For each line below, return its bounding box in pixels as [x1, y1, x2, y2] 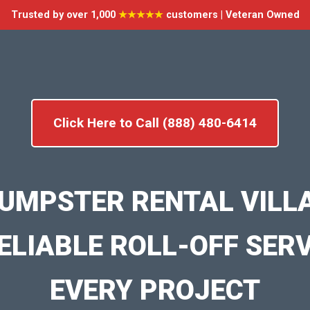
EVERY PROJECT [50, 273, 260, 307]
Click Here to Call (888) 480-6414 [53, 115, 257, 131]
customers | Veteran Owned [163, 9, 300, 21]
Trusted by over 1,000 [10, 9, 118, 21]
